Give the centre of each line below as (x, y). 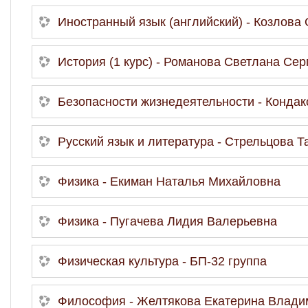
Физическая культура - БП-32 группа (162, 261)
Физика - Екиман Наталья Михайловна (169, 181)
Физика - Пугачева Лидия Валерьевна (167, 221)
